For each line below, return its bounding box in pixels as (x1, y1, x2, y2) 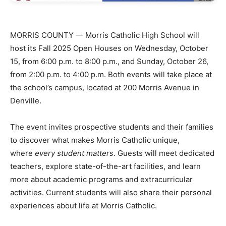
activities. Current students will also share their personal (10, 187, 212, 197)
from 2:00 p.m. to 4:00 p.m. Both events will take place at (10, 69, 212, 79)
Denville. (10, 95, 41, 105)
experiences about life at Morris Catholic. (10, 200, 157, 210)
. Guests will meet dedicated (114, 148, 214, 158)
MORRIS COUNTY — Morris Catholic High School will (10, 30, 199, 40)
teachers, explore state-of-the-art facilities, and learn (10, 161, 201, 171)
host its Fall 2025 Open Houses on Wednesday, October (10, 43, 208, 53)
